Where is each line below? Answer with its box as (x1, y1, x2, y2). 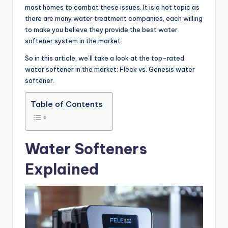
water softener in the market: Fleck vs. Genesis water (25, 65, 195, 74)
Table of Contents (31, 99, 102, 109)
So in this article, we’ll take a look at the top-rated (25, 54, 184, 63)
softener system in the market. (25, 37, 122, 45)
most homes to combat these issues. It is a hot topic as (25, 3, 199, 12)
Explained (25, 160, 99, 179)
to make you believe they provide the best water (25, 25, 178, 34)
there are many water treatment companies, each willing (25, 14, 203, 23)
